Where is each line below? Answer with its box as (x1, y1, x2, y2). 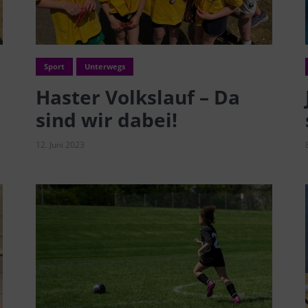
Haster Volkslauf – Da (35, 83, 240, 110)
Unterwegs (84, 60, 125, 71)
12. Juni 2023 (35, 138, 85, 151)
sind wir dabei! (35, 106, 177, 133)
